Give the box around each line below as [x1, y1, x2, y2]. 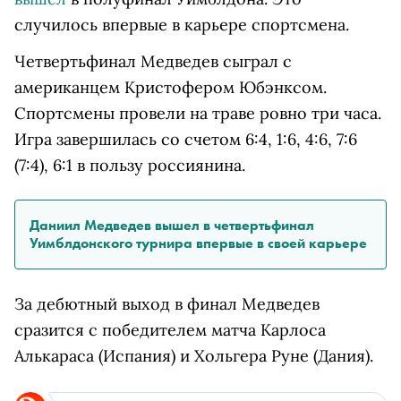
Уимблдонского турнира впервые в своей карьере [30, 234, 367, 252]
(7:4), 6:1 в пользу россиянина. [14, 155, 245, 175]
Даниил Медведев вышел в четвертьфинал [30, 216, 314, 235]
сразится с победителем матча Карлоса [14, 320, 326, 340]
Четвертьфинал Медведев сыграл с [14, 51, 292, 72]
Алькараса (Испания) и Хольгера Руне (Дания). [14, 346, 373, 366]
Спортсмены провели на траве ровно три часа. [14, 103, 381, 124]
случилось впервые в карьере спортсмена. [14, 14, 349, 35]
